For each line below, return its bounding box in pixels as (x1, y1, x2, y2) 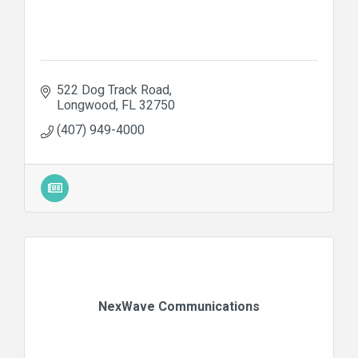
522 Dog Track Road (57, 80, 169, 100)
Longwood (57, 95, 116, 115)
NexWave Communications (98, 296, 260, 316)
